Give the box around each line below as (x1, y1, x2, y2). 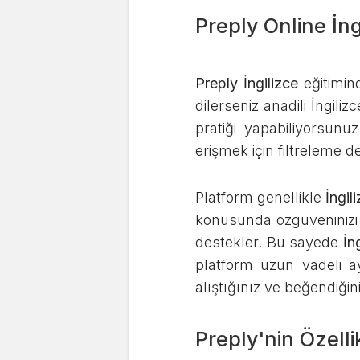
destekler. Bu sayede (195, 234, 343, 251)
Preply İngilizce (195, 75, 298, 92)
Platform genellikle (195, 189, 325, 206)
